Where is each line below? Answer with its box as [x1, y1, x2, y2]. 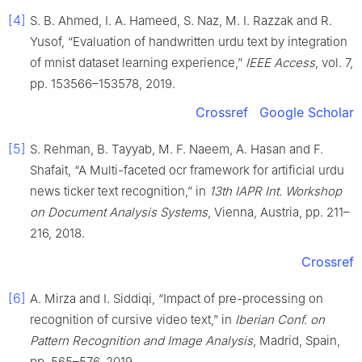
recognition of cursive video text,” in [30, 312, 235, 328]
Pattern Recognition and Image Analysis [30, 333, 253, 349]
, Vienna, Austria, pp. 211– [208, 204, 350, 221]
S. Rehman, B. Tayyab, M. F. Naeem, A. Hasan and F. [30, 141, 323, 158]
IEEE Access [246, 55, 315, 71]
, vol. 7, [315, 55, 353, 71]
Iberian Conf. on [235, 312, 325, 328]
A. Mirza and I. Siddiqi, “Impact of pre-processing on [30, 291, 323, 307]
